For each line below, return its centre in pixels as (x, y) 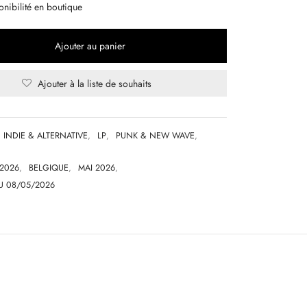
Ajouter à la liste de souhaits (95, 83)
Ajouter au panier (90, 46)
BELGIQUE (49, 168)
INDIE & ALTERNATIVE (46, 136)
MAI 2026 (97, 168)
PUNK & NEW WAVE (155, 136)
